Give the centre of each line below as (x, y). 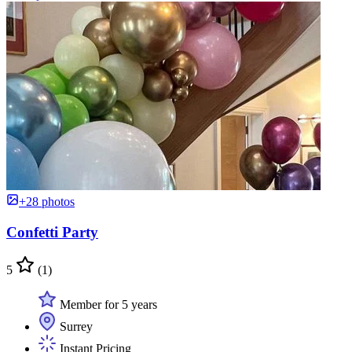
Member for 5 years (107, 305)
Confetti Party (52, 232)
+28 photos (47, 202)
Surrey (75, 327)
